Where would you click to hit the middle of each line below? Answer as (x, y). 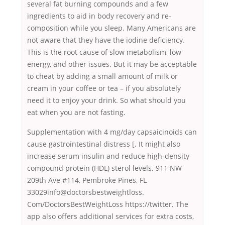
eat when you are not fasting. (76, 113)
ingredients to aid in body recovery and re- (99, 16)
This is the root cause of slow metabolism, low (104, 52)
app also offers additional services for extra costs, (110, 216)
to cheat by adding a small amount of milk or (102, 76)
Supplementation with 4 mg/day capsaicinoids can (112, 132)
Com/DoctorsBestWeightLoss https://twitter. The (108, 204)
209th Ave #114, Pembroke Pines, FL (87, 180)
